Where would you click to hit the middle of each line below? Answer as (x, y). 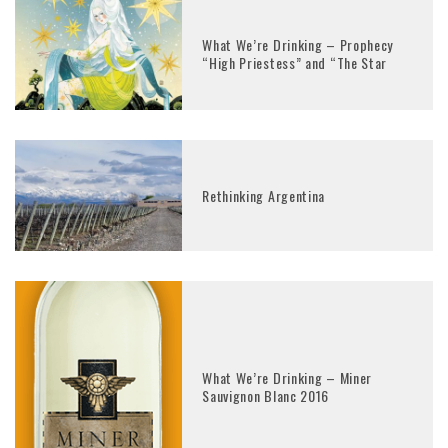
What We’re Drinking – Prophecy (298, 45)
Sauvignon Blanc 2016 (266, 395)
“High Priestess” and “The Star (295, 63)
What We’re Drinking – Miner (287, 377)
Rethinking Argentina (264, 195)
